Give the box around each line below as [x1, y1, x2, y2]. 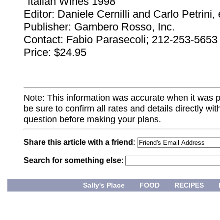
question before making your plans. [24, 114, 161, 125]
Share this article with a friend [24, 138, 133, 147]
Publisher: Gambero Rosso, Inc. [24, 21, 175, 33]
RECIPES [174, 181, 204, 190]
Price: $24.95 [24, 46, 86, 59]
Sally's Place [83, 181, 125, 190]
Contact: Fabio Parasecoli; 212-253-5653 [24, 33, 218, 46]
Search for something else [24, 156, 121, 165]
